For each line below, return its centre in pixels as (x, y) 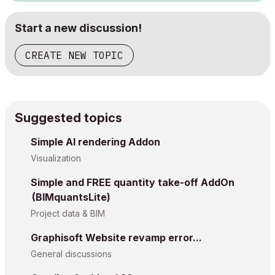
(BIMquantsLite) (71, 197)
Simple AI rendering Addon (95, 142)
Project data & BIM (68, 213)
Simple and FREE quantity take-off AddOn (133, 182)
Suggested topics (68, 118)
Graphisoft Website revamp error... (116, 238)
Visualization (56, 158)
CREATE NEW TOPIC (74, 55)
